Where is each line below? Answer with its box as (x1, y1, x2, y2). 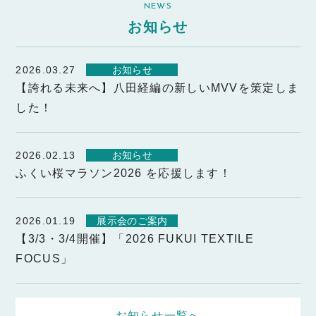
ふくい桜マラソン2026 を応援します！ (16, 167, 232, 180)
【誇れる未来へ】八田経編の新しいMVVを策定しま (16, 82, 300, 95)
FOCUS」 (16, 253, 73, 265)
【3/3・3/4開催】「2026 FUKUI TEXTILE (16, 233, 254, 245)
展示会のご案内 (97, 215, 168, 227)
